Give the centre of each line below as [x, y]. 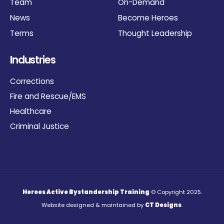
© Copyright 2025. [175, 192]
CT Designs [163, 205]
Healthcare [31, 111]
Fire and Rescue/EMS [48, 96]
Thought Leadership [155, 33]
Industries [33, 59]
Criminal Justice [39, 126]
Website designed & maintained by [93, 205]
